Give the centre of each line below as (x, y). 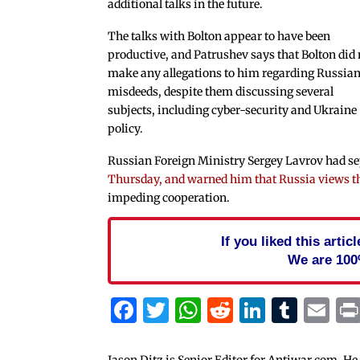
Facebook (196, 311)
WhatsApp (266, 311)
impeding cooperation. (169, 198)
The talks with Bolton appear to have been (219, 37)
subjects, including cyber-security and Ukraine (233, 110)
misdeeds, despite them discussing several (221, 92)
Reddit (273, 311)
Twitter (215, 311)
